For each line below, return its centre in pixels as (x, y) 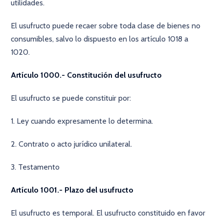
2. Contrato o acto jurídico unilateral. (72, 144)
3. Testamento (35, 167)
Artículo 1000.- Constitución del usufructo (87, 75)
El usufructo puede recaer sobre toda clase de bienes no (106, 26)
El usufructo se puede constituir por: (71, 98)
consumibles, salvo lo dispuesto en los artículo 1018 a (100, 39)
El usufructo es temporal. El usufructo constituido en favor (108, 213)
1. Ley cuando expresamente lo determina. (82, 121)
